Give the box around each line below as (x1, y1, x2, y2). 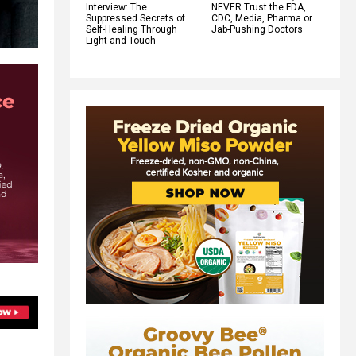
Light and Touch (86, 34, 156, 46)
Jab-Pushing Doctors (211, 23, 303, 35)
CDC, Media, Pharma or (211, 12, 312, 24)
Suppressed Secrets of (86, 12, 185, 24)
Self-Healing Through (86, 23, 177, 35)
